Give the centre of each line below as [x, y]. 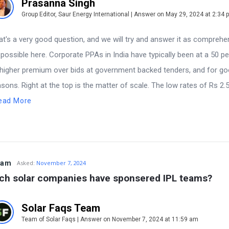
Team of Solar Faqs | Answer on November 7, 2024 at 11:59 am [110, 220]
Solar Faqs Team [61, 208]
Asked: [26, 163]
